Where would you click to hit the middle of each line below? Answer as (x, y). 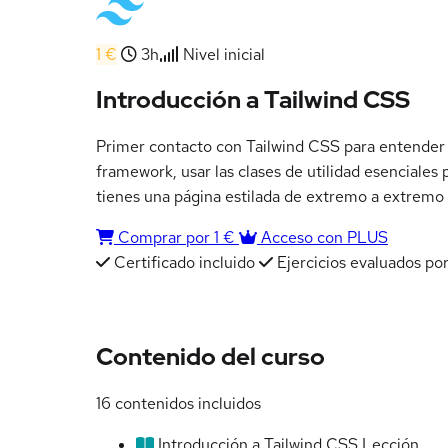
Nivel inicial (222, 54)
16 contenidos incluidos (178, 404)
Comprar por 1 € (176, 238)
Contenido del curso (210, 357)
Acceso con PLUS (322, 238)
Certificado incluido (182, 263)
